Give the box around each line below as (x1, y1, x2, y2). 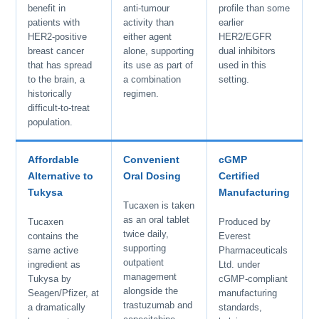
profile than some (219, 2, 291, 14)
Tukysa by (28, 273, 72, 284)
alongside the (123, 285, 179, 296)
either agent (123, 31, 172, 42)
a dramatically (28, 301, 86, 313)
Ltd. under (219, 258, 261, 270)
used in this (219, 59, 267, 70)
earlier (219, 16, 244, 28)
